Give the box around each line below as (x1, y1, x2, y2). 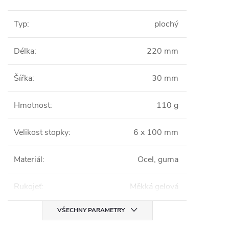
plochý (154, 18, 178, 30)
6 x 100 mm (133, 127, 178, 138)
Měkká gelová (130, 181, 178, 192)
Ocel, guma (138, 154, 178, 165)
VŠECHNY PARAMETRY (57, 206, 125, 214)
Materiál (14, 154, 42, 165)
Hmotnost (14, 100, 50, 111)
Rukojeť (14, 181, 41, 192)
